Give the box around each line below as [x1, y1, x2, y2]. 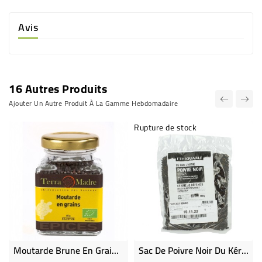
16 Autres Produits [9, 78, 107, 99]
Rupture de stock [134, 120, 196, 135]
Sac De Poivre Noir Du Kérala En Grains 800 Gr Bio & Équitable [242, 242, 249, 259]
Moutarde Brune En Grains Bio [112, 242, 119, 259]
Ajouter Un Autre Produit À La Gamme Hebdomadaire [9, 96, 178, 110]
